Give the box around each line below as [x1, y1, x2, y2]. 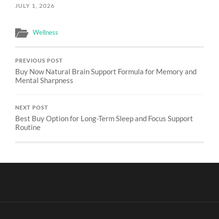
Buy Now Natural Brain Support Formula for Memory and [15, 66, 197, 76]
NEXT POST [15, 104, 49, 110]
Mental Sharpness [15, 75, 74, 85]
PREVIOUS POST [15, 57, 64, 64]
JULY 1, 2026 [15, 1, 55, 9]
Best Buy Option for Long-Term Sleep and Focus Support [15, 113, 194, 123]
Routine [15, 122, 41, 131]
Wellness [33, 28, 59, 36]
